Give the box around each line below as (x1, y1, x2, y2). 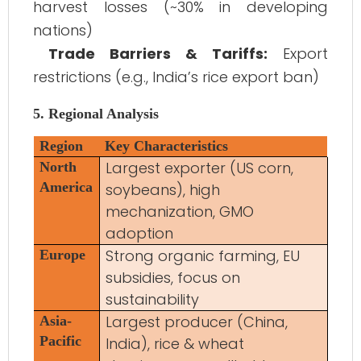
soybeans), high (106, 180, 221, 201)
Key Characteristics (105, 138, 229, 155)
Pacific (39, 333, 82, 350)
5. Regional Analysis (33, 106, 159, 122)
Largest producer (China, (106, 312, 288, 333)
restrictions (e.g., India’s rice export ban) (33, 67, 319, 88)
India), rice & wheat (106, 334, 245, 355)
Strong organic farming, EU (106, 246, 301, 267)
